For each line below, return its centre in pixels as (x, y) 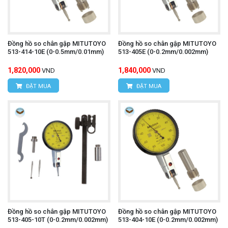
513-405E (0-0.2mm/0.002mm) (163, 51)
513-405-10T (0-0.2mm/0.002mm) (58, 220)
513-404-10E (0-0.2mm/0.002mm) (168, 220)
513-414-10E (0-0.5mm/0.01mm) (56, 51)
